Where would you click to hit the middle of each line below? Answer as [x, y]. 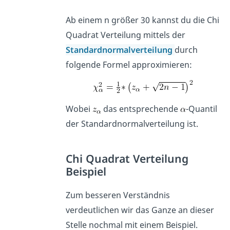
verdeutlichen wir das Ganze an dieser [140, 210]
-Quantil [202, 109]
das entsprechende [141, 109]
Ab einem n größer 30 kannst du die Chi [143, 20]
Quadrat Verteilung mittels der [126, 35]
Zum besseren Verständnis [118, 195]
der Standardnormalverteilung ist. [132, 123]
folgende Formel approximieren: [129, 64]
